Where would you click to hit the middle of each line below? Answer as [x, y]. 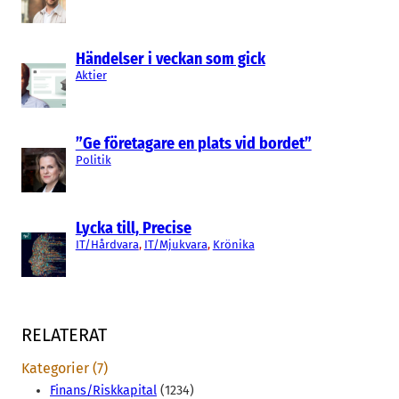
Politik [93, 160]
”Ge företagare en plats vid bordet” [193, 144]
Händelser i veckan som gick [170, 59]
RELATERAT [64, 334]
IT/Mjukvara [175, 245]
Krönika [233, 245]
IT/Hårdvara [107, 245]
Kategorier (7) [65, 369]
